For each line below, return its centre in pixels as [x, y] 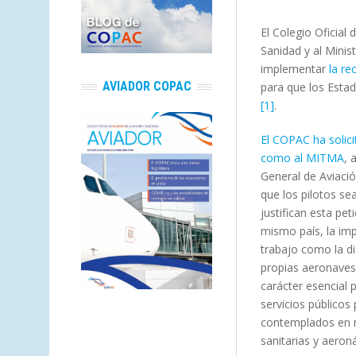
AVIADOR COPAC [147, 86]
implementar [295, 69]
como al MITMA [302, 158]
